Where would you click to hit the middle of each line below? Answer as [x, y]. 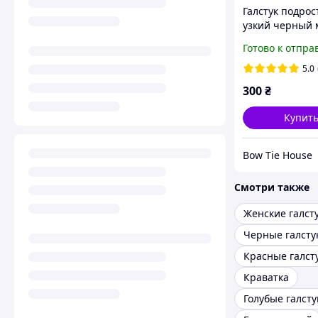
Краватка [266, 278]
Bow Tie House [278, 155]
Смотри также [272, 187]
